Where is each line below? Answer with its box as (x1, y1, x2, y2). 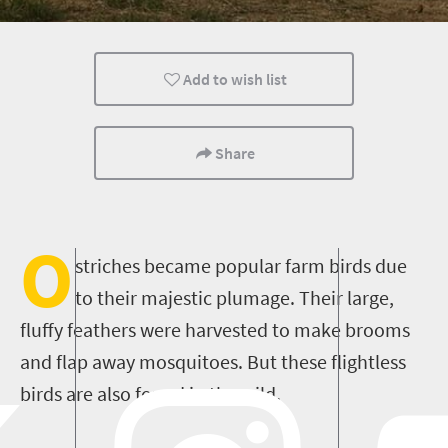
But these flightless (247, 349, 406, 374)
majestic (141, 285, 216, 310)
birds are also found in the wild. (20, 381, 281, 406)
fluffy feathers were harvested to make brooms (20, 317, 410, 342)
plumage (216, 285, 290, 310)
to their (75, 285, 141, 310)
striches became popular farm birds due (75, 253, 407, 278)
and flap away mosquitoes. (20, 349, 247, 374)
